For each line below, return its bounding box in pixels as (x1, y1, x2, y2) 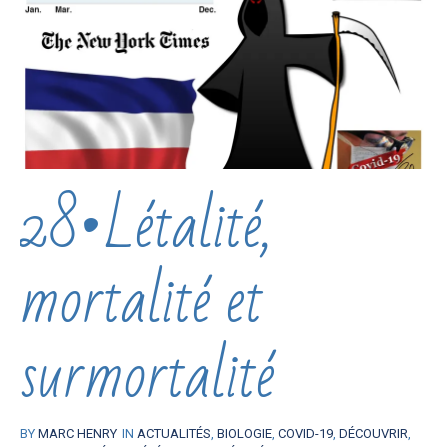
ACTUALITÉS (137, 426, 211, 442)
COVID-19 (278, 426, 333, 442)
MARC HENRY (38, 426, 117, 442)
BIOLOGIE (217, 426, 272, 442)
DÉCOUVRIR (339, 426, 408, 442)
